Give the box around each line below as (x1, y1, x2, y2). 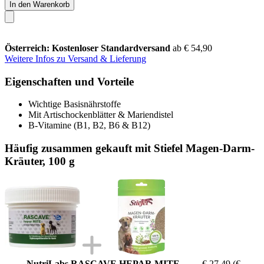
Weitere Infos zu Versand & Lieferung (5, 53, 146, 64)
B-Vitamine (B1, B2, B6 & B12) (28, 120, 150, 131)
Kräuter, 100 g (5, 154, 75, 167)
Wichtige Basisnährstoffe (28, 99, 121, 110)
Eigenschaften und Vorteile (5, 75, 134, 88)
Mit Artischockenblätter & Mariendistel (28, 110, 173, 120)
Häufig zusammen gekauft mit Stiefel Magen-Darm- (5, 141, 255, 154)
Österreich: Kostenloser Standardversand (5, 42, 173, 53)
